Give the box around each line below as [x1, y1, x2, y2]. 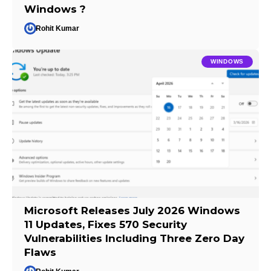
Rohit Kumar [36, 24, 80, 33]
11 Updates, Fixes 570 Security [24, 218, 188, 230]
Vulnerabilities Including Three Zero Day [24, 232, 245, 244]
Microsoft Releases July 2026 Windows [24, 204, 241, 217]
